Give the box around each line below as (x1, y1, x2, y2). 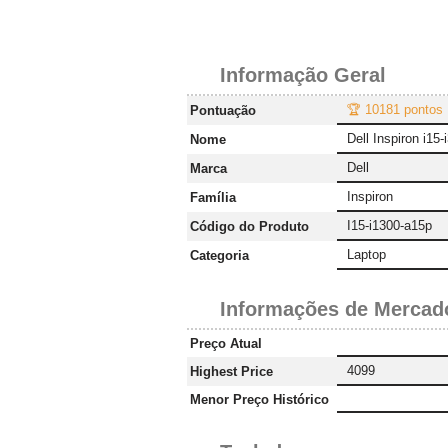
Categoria (190, 248, 249, 264)
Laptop (347, 247, 386, 263)
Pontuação (190, 103, 256, 119)
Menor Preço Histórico (190, 392, 329, 408)
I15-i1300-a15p (347, 218, 432, 234)
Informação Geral (220, 64, 386, 87)
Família (190, 190, 236, 206)
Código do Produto (190, 219, 309, 235)
